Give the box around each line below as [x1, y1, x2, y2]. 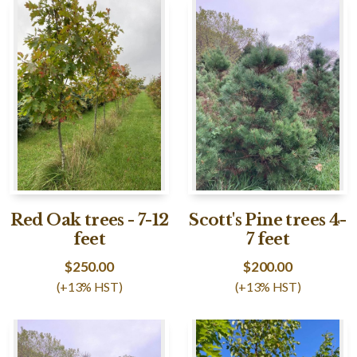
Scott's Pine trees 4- [189, 210, 347, 229]
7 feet [245, 229, 290, 249]
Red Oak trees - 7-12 [10, 210, 169, 229]
